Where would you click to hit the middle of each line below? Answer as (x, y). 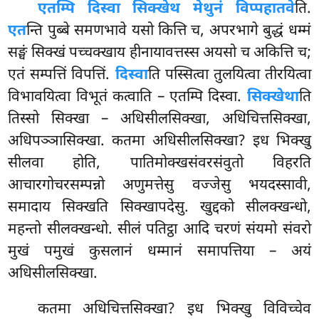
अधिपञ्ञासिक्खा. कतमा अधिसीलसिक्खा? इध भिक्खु (159, 141)
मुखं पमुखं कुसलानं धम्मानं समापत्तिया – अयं (159, 252)
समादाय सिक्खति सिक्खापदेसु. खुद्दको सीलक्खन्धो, (159, 208)
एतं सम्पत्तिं (40, 75)
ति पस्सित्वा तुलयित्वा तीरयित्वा (229, 75)
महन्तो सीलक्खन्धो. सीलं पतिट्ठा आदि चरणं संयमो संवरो (159, 230)
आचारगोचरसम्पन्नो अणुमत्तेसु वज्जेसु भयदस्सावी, (159, 185)
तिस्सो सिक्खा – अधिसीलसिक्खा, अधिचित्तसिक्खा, (159, 119)
